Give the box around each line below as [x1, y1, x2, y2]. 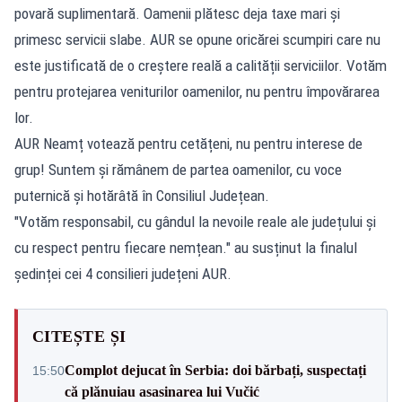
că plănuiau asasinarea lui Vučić [65, 383, 259, 399]
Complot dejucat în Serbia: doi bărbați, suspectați [65, 362, 366, 378]
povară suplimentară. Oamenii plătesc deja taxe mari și [14, 4, 340, 22]
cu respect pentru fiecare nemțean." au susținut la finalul [14, 238, 357, 257]
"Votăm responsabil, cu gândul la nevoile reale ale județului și [14, 212, 376, 231]
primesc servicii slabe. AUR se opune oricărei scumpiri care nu [14, 30, 380, 48]
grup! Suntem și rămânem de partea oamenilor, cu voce [14, 160, 342, 179]
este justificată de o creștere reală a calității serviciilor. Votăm [14, 56, 387, 74]
